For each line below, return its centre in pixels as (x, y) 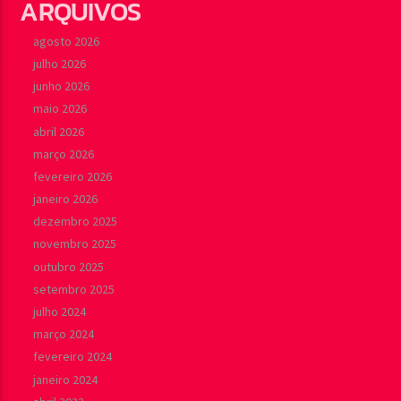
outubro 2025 (69, 266)
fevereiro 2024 (73, 357)
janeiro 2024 (66, 379)
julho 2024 (60, 312)
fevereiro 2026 (73, 176)
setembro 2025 (74, 289)
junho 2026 (62, 86)
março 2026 (64, 154)
